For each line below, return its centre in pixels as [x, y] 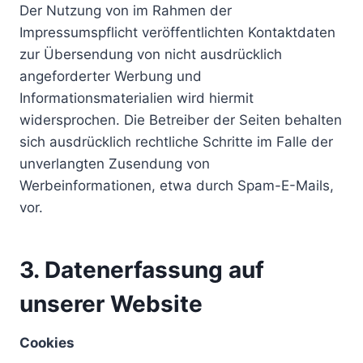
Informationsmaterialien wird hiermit [137, 98]
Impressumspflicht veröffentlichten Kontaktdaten [177, 32]
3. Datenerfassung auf [142, 270]
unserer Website [111, 304]
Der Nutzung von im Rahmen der [126, 11]
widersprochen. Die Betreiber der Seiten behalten [181, 120]
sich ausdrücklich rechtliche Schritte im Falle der [176, 142]
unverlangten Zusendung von [115, 164]
